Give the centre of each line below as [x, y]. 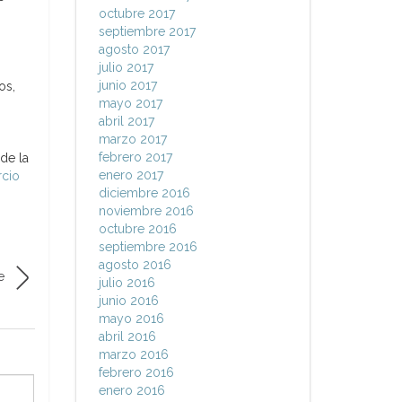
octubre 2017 [136, 13]
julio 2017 [126, 67]
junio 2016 [128, 301]
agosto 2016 [135, 265]
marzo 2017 [132, 139]
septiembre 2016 [148, 247]
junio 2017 [127, 85]
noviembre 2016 [146, 211]
